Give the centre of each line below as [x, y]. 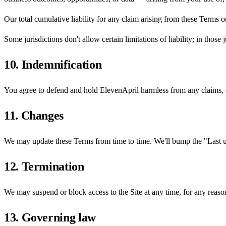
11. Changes [34, 115]
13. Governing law [50, 217]
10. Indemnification [53, 65]
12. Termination [44, 166]
